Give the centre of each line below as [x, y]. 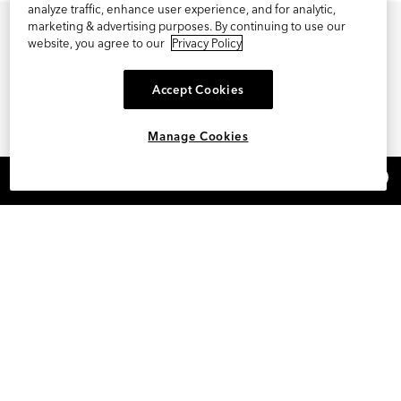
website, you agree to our [97, 43]
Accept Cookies [198, 89]
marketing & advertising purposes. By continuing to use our [186, 26]
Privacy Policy [206, 43]
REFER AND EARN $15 [200, 180]
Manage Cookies [198, 137]
